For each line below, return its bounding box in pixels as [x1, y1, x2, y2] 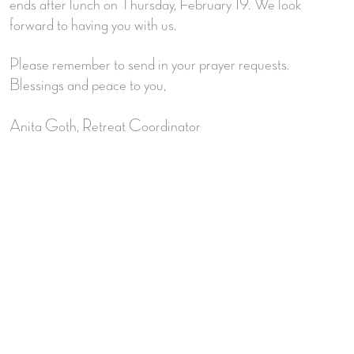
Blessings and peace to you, [9, 76, 166, 94]
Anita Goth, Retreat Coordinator [9, 117, 201, 135]
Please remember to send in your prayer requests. [9, 55, 289, 73]
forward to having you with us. [9, 16, 176, 34]
